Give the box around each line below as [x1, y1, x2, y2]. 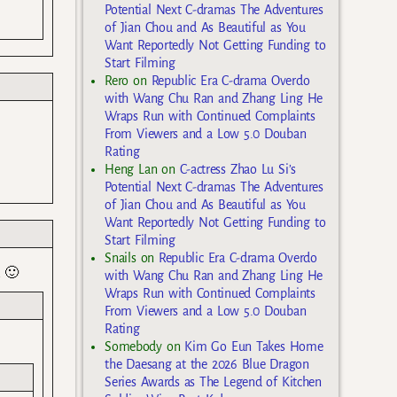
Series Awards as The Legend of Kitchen [105, 374, 322, 389]
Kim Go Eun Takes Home [184, 339, 323, 354]
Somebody [105, 339, 162, 354]
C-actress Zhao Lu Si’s [179, 161, 296, 176]
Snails [105, 250, 136, 265]
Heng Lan [105, 161, 158, 176]
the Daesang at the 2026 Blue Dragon [105, 356, 309, 371]
